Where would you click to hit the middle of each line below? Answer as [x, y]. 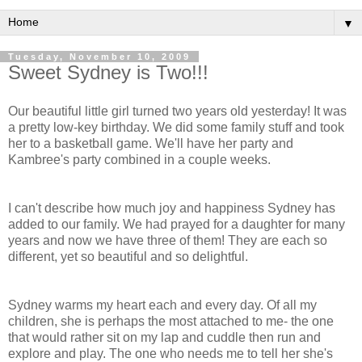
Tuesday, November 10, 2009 [99, 57]
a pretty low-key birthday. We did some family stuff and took [176, 127]
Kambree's [39, 159]
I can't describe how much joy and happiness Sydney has [172, 208]
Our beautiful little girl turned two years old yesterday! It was [177, 111]
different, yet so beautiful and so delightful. [128, 256]
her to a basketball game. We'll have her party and [151, 143]
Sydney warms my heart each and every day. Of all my [162, 305]
